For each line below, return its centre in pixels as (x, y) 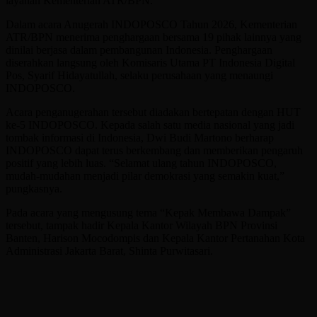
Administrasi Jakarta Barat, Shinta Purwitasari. (109, 250)
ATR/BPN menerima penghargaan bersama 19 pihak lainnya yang (154, 37)
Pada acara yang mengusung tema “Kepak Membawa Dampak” (148, 212)
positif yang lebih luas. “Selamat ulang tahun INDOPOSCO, (141, 163)
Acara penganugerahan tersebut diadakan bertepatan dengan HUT (153, 112)
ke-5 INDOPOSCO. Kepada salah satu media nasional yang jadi (150, 125)
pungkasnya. (34, 188)
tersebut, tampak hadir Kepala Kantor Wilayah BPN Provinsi (142, 225)
